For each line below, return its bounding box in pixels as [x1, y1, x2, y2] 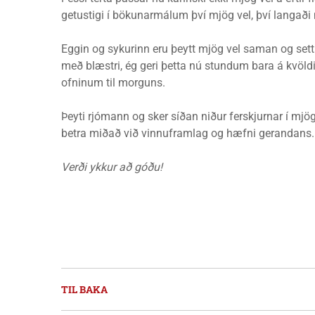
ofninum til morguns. [61, 76, 165, 89]
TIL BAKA [61, 283, 108, 296]
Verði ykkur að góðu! [61, 160, 162, 174]
